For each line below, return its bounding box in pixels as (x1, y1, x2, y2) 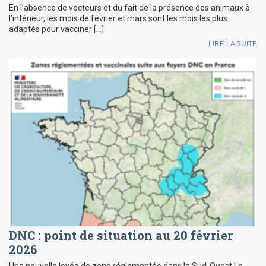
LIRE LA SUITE (208, 39, 257, 48)
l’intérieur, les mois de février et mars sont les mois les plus (9, 13, 227, 23)
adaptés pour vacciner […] (9, 24, 104, 34)
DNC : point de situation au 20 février (9, 227, 233, 243)
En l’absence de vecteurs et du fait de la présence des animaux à (9, 2, 250, 12)
